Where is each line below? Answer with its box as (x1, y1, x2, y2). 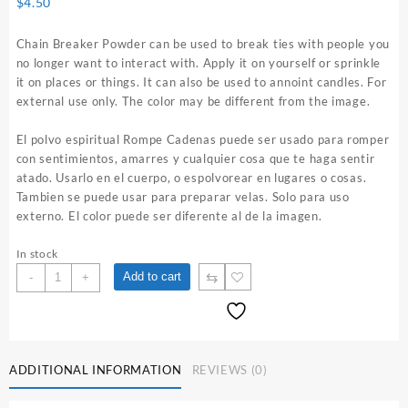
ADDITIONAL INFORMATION (9, 362, 182, 377)
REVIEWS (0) (191, 362, 268, 377)
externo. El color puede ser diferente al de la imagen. (15, 208, 322, 223)
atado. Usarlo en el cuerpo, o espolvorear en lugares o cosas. (15, 169, 367, 185)
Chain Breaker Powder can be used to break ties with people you (15, 36, 390, 51)
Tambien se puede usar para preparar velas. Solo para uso (15, 189, 350, 204)
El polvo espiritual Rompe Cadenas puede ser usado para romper (15, 131, 390, 147)
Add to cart (122, 269, 181, 283)
